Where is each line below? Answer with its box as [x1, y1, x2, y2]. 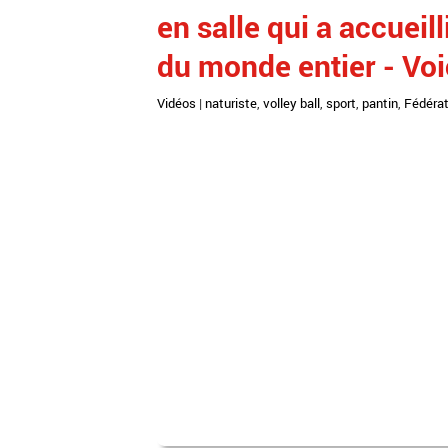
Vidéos [157, 94, 196, 112]
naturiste [205, 94, 257, 112]
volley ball [263, 94, 320, 112]
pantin [362, 94, 398, 112]
